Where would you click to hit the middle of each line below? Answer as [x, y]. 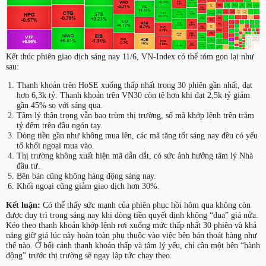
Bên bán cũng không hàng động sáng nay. [86, 176]
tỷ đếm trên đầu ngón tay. [59, 126]
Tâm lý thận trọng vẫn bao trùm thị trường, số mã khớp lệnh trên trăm [135, 115]
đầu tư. [28, 166]
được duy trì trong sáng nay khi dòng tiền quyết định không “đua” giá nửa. [132, 215]
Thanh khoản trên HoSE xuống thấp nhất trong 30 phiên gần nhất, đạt [134, 85]
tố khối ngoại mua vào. [55, 146]
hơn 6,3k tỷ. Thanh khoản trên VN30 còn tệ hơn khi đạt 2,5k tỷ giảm [133, 95]
